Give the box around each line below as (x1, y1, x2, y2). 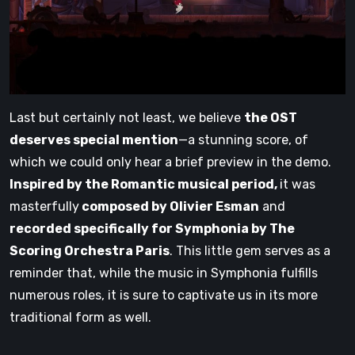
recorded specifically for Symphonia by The (10, 220, 295, 236)
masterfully (10, 198, 79, 214)
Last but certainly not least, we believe (10, 109, 244, 125)
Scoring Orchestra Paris (10, 242, 170, 258)
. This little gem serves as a (170, 242, 330, 258)
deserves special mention (10, 132, 178, 147)
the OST (244, 109, 297, 125)
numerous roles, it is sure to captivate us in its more (10, 287, 318, 303)
